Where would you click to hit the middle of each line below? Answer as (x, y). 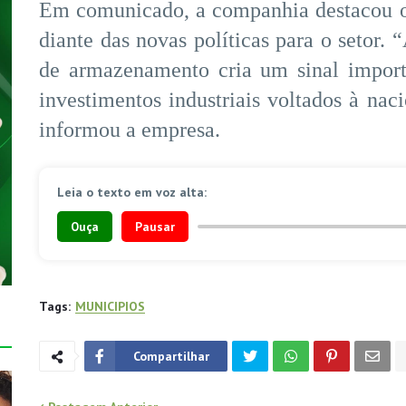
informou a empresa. (130, 130)
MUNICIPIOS (110, 307)
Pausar (155, 227)
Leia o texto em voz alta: (132, 193)
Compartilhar (171, 357)
